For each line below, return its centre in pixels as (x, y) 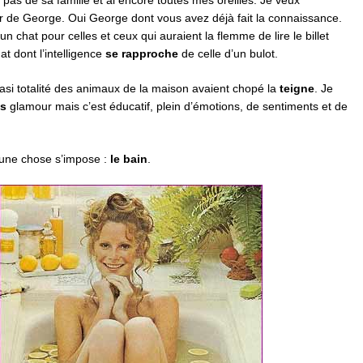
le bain (129, 158)
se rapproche (142, 53)
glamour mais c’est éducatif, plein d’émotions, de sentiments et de (177, 106)
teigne (297, 88)
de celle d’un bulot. (228, 53)
